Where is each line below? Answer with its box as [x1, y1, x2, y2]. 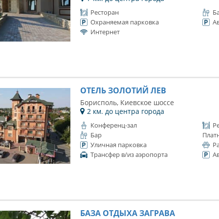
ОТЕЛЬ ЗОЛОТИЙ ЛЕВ [80, 85, 166, 96]
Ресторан [90, 8, 119, 17]
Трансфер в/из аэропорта [90, 150, 168, 159]
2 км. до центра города [87, 107, 164, 116]
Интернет [90, 27, 120, 36]
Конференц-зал [90, 121, 137, 130]
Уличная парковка [90, 140, 147, 149]
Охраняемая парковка [90, 18, 159, 26]
